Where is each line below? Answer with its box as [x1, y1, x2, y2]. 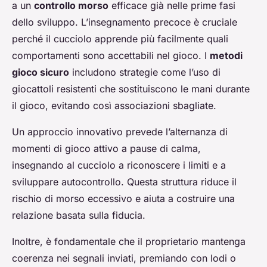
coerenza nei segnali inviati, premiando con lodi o [12, 252, 236, 265]
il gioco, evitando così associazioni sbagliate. [12, 100, 216, 112]
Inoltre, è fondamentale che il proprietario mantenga [12, 235, 246, 248]
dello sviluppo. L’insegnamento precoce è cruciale [12, 16, 237, 29]
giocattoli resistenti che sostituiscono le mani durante [12, 83, 250, 95]
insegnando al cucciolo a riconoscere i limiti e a [12, 159, 226, 172]
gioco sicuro [12, 66, 69, 79]
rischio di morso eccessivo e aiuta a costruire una [12, 193, 235, 205]
